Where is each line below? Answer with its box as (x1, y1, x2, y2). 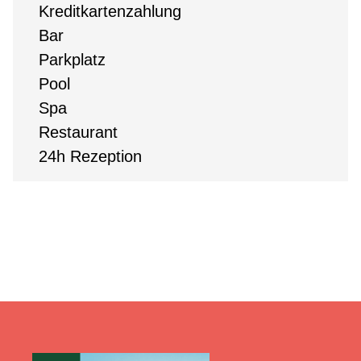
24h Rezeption (39, 147, 142, 166)
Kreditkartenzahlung (39, 2, 181, 21)
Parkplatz (39, 51, 106, 69)
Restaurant (39, 123, 118, 142)
